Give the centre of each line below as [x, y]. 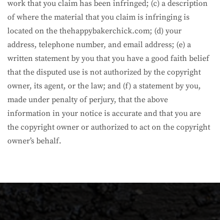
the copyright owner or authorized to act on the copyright [109, 127]
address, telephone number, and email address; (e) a [99, 44]
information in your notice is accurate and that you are [104, 113]
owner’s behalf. [34, 141]
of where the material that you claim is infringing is [98, 17]
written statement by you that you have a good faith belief [108, 58]
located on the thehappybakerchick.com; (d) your [95, 31]
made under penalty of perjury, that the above [88, 99]
